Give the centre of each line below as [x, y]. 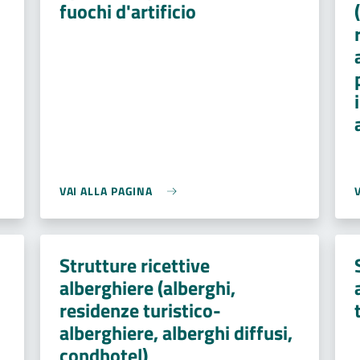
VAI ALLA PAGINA [106, 191]
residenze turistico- [140, 310]
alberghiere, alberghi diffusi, [176, 333]
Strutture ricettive [134, 265]
